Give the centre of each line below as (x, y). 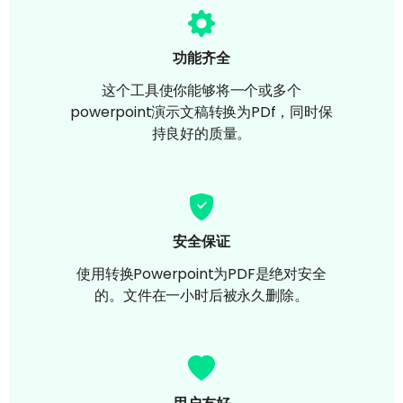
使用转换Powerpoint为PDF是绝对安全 (201, 273)
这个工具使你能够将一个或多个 (201, 90)
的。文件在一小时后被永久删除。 (201, 295)
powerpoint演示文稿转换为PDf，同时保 (201, 112)
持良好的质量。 (201, 133)
